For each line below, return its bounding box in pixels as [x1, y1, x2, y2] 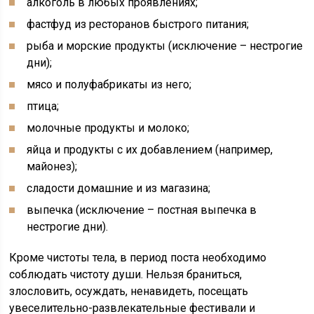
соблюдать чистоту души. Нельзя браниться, [9, 268, 243, 281]
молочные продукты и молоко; [27, 121, 190, 135]
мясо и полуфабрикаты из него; [27, 78, 192, 91]
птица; [27, 100, 60, 113]
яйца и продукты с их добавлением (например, [27, 143, 273, 156]
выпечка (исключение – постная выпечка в [27, 203, 257, 217]
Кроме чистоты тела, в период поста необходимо [9, 251, 267, 264]
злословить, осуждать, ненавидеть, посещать [9, 285, 249, 298]
